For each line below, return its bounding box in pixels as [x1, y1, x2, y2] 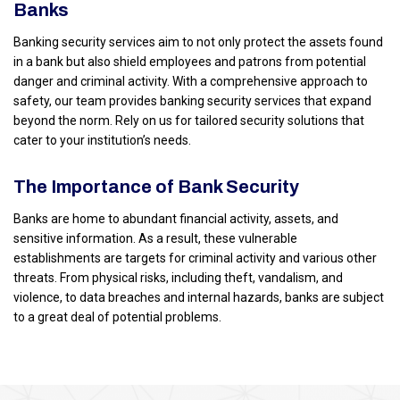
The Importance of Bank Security [13, 177, 299, 197]
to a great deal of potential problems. [13, 310, 221, 325]
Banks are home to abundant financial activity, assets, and [13, 212, 338, 227]
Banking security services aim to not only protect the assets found [13, 35, 383, 50]
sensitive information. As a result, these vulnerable [13, 231, 297, 246]
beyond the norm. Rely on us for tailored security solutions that [13, 113, 364, 129]
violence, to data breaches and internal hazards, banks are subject [13, 290, 384, 305]
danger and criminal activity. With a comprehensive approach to [13, 74, 368, 89]
